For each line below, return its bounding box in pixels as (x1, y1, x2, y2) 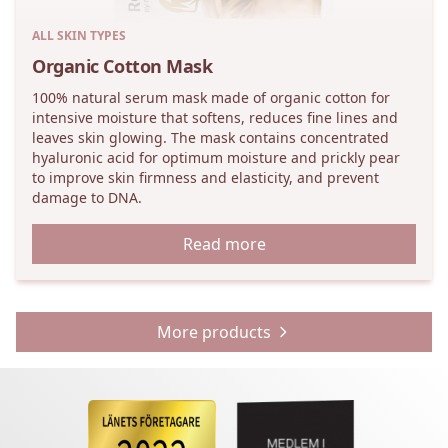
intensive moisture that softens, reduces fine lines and (32, 108, 398, 127)
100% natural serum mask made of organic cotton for (32, 88, 390, 107)
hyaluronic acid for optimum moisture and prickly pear (32, 148, 400, 167)
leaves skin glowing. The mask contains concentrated (32, 128, 389, 147)
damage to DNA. (32, 188, 142, 207)
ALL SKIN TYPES (32, 27, 126, 44)
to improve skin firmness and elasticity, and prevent (32, 168, 379, 187)
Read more (182, 233, 266, 255)
